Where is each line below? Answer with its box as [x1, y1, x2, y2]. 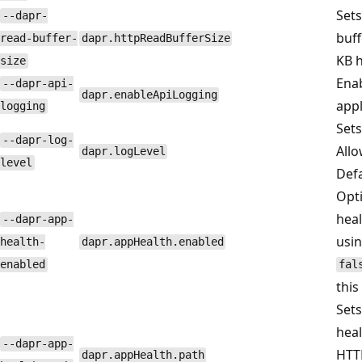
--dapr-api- [2, 77, 74, 90]
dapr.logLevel [81, 145, 166, 158]
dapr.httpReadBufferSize [81, 32, 230, 45]
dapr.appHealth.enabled [81, 235, 224, 249]
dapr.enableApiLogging [81, 88, 217, 102]
